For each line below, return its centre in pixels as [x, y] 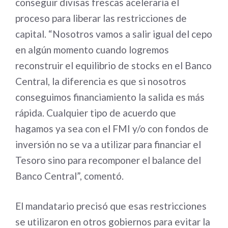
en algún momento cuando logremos [92, 49]
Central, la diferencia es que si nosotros [101, 81]
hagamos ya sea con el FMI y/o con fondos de [112, 128]
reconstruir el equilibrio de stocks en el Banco [113, 65]
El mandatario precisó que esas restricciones [111, 206]
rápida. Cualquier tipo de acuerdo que [96, 112]
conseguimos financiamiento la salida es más [110, 97]
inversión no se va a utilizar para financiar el [108, 144]
